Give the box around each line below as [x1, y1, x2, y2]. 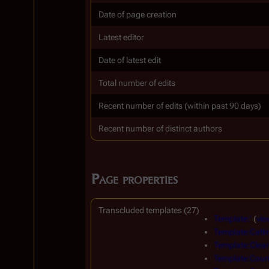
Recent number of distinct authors [98, 124, 222, 133]
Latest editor [98, 32, 144, 42]
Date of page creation [98, 10, 177, 19]
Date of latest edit [98, 55, 161, 65]
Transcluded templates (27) [98, 205, 199, 215]
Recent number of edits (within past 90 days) [98, 101, 261, 110]
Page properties [91, 170, 178, 187]
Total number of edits [98, 78, 175, 88]
